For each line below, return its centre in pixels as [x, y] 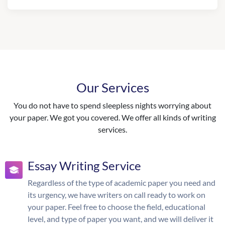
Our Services [113, 87]
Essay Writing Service [84, 165]
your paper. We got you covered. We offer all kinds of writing [113, 117]
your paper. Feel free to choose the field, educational [117, 207]
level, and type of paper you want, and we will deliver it [121, 219]
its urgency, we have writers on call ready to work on [117, 195]
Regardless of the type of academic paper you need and [122, 183]
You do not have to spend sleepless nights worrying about [113, 105]
